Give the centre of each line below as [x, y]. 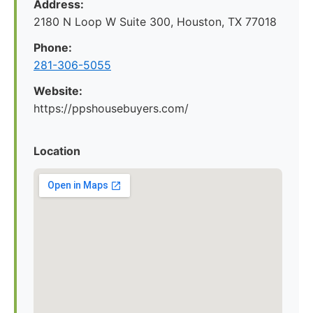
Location [57, 151]
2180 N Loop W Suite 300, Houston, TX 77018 [155, 22]
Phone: [53, 48]
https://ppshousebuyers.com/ [111, 108]
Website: [58, 91]
